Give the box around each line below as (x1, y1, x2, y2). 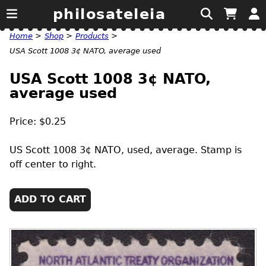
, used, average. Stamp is (121, 144, 242, 156)
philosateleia (52, 6, 166, 23)
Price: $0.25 (9, 115, 66, 127)
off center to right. (9, 158, 96, 170)
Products (75, 31, 109, 40)
